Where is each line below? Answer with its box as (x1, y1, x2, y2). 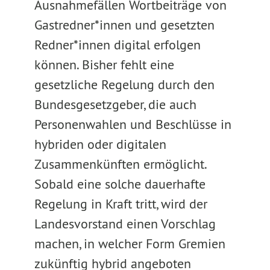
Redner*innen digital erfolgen (34, 36, 201, 53)
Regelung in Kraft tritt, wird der (34, 195, 207, 212)
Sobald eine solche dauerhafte (34, 175, 206, 192)
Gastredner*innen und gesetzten (34, 16, 215, 33)
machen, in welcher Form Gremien (34, 235, 225, 252)
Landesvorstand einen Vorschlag (34, 215, 216, 232)
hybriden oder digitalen (34, 136, 166, 152)
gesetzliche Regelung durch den (34, 76, 215, 93)
